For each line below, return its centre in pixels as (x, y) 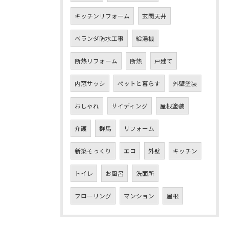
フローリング (93, 196)
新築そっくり (93, 151)
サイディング (130, 106)
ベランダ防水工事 (99, 38)
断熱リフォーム (96, 61)
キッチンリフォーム (102, 16)
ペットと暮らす (139, 83)
